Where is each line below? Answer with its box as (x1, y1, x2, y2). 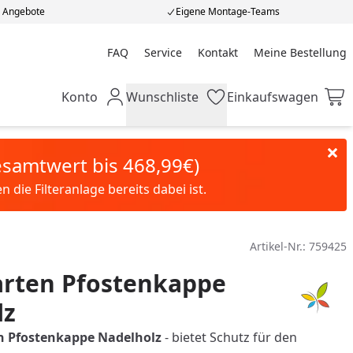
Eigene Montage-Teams (176, 5, 280, 18)
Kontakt (197, 44, 238, 60)
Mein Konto (60, 96, 130, 114)
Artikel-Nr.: (250, 239, 309, 254)
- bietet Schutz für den (164, 329, 297, 346)
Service (143, 44, 182, 60)
